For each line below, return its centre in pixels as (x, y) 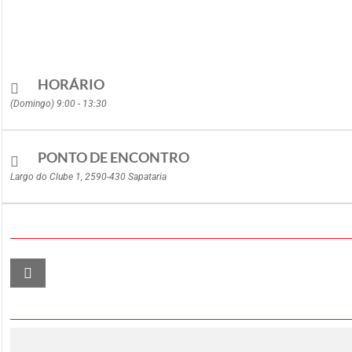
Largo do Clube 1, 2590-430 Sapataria (88, 177)
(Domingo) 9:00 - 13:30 (59, 104)
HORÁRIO (71, 84)
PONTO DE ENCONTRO (114, 157)
